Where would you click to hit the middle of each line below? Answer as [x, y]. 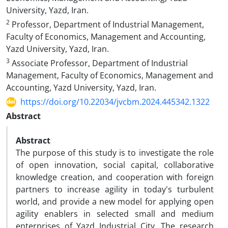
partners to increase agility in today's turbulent [115, 189]
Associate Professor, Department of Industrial [99, 63]
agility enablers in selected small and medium [115, 214]
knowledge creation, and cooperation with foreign [115, 177]
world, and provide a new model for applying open [115, 202]
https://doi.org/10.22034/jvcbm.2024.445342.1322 [115, 102]
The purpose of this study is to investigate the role [115, 153]
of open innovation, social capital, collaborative [115, 165]
